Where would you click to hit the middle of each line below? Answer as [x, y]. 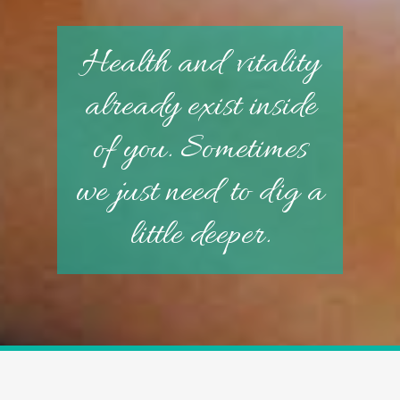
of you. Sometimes [200, 150]
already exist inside [200, 107]
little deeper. [200, 235]
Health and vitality [200, 64]
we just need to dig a [200, 192]
